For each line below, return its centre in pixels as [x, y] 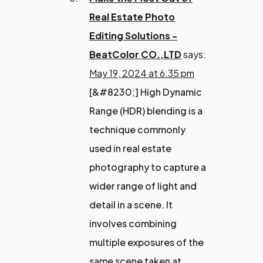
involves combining [133, 223]
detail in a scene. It [131, 204]
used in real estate [130, 148]
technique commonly [137, 129]
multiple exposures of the [146, 242]
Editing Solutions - [133, 35]
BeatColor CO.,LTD [135, 54]
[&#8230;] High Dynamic [146, 92]
